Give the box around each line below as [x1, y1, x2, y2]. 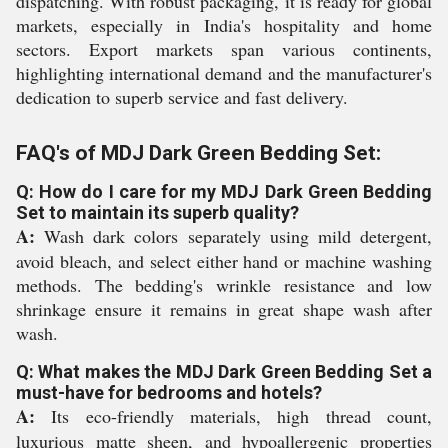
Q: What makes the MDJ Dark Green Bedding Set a [16, 361, 432, 382]
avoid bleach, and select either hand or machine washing [16, 249, 432, 273]
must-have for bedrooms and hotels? [16, 382, 322, 403]
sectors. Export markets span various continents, [16, 37, 432, 61]
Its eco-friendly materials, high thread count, [35, 404, 432, 428]
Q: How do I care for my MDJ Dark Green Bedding [16, 181, 432, 202]
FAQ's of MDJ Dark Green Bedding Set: [16, 141, 381, 165]
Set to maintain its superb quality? [16, 202, 299, 223]
